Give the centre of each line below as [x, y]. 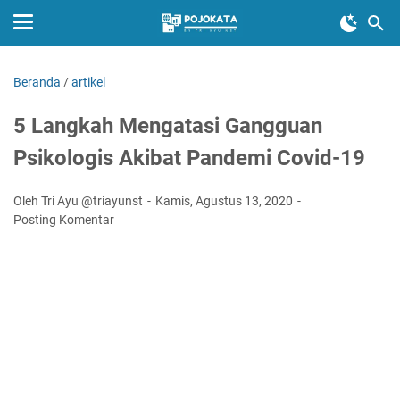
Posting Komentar [64, 220]
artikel [88, 82]
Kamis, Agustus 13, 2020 [225, 201]
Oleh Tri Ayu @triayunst [79, 201]
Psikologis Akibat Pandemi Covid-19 [189, 158]
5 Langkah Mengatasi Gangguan [168, 126]
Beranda [37, 82]
